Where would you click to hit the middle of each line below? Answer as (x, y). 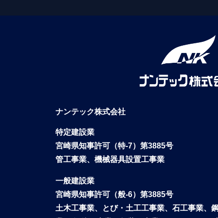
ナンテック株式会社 (91, 111)
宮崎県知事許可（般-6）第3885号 (114, 194)
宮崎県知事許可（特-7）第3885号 (114, 145)
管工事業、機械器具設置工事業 (110, 159)
